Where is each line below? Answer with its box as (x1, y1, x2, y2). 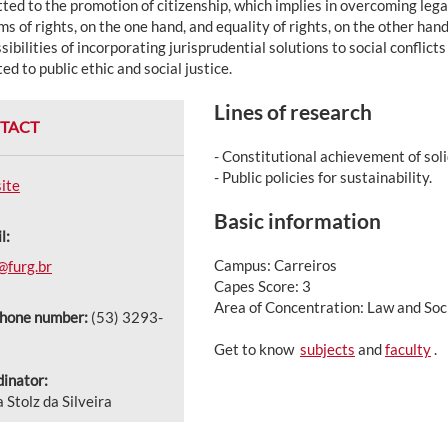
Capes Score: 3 (214, 276, 311, 295)
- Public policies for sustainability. (214, 167, 432, 186)
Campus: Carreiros (214, 255, 337, 274)
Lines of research (214, 98, 372, 124)
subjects (300, 339, 355, 358)
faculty (385, 339, 431, 358)
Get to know (214, 339, 300, 358)
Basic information (214, 207, 381, 233)
